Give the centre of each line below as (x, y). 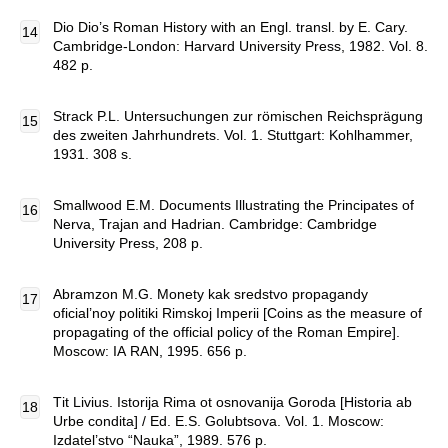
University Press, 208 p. (128, 243)
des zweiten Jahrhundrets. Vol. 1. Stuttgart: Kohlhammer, (233, 135)
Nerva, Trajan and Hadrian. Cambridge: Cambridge (215, 224)
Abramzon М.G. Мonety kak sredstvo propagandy (210, 294)
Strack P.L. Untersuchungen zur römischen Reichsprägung (238, 116)
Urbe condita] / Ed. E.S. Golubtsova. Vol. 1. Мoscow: (218, 421)
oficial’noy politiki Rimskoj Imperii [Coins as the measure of (237, 313)
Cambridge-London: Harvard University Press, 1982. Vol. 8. (240, 46)
